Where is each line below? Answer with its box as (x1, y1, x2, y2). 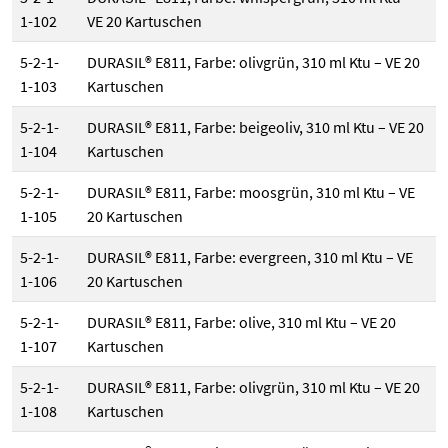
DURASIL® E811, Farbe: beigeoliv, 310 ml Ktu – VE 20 (87, 117, 424, 138)
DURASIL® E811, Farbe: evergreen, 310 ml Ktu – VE (87, 247, 413, 268)
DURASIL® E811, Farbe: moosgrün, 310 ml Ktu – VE (87, 182, 415, 203)
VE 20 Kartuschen (87, 11, 202, 32)
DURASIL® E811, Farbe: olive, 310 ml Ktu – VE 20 (87, 312, 396, 333)
